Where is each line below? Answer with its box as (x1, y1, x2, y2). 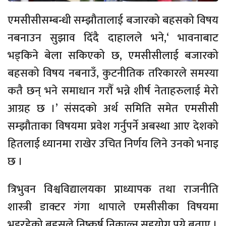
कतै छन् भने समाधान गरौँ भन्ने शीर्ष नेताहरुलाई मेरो (8, 82, 218, 101)
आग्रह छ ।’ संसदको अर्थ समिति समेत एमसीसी (8, 99, 218, 119)
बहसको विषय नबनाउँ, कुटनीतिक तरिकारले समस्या (8, 64, 218, 83)
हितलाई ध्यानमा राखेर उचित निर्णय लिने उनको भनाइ (8, 135, 218, 154)
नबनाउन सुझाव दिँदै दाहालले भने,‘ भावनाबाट (8, 29, 218, 48)
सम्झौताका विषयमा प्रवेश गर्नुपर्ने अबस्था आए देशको (8, 117, 218, 136)
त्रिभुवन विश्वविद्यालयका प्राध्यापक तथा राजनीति (8, 180, 218, 199)
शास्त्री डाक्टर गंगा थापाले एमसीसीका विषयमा (8, 198, 218, 217)
